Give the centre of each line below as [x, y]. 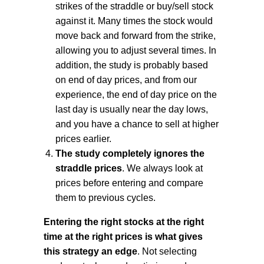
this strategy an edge [90, 252]
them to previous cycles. [105, 198]
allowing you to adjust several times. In [136, 51]
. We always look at [162, 169]
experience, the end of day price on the [136, 95]
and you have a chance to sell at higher [137, 124]
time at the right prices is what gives [123, 237]
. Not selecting [167, 252]
